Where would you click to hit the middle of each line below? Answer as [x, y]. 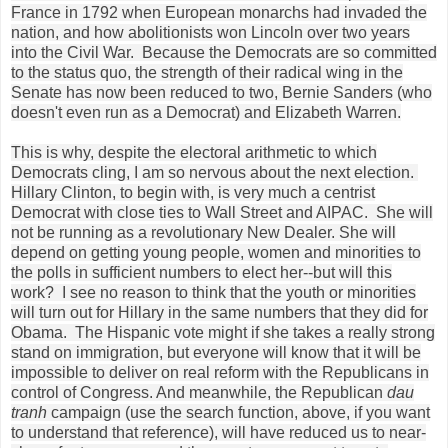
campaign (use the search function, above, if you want [240, 412]
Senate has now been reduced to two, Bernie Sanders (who [221, 92]
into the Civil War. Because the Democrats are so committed [224, 52]
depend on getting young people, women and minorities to [216, 252]
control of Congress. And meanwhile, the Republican [199, 392]
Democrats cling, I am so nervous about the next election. [214, 172]
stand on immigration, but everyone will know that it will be [216, 352]
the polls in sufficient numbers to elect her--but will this [201, 272]
